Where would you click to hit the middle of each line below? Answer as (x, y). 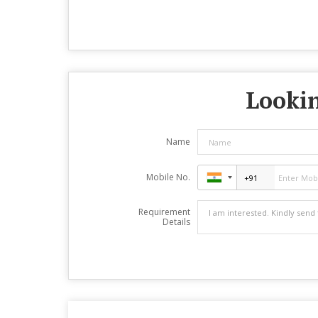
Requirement (164, 212)
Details (176, 222)
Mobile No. (168, 177)
